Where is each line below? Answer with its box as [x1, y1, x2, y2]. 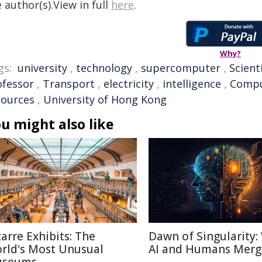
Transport [43, 77, 95, 91]
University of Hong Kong [43, 92, 167, 106]
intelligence [163, 77, 221, 91]
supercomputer [141, 61, 220, 75]
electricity [104, 77, 154, 91]
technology [76, 61, 132, 75]
